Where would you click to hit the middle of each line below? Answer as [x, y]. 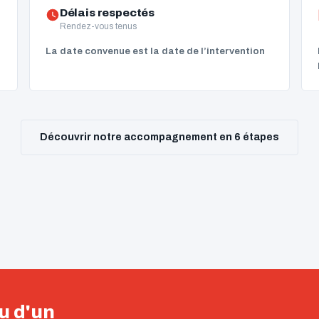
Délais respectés [107, 12]
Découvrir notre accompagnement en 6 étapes [159, 137]
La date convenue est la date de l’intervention [155, 51]
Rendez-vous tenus [98, 26]
